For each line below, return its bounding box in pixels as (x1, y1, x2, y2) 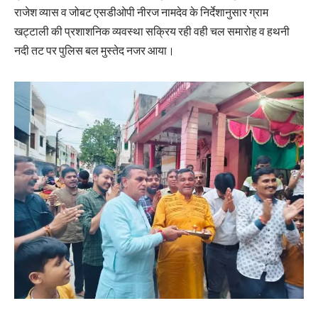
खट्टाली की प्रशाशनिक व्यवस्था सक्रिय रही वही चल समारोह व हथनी (14, 25, 290, 38)
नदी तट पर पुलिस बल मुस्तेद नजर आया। (14, 44, 175, 57)
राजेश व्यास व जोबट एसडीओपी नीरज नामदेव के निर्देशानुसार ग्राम (14, 6, 268, 19)
